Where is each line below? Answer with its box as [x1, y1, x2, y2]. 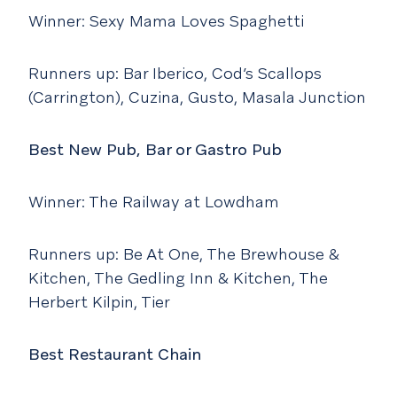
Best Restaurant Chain [28, 344, 201, 365]
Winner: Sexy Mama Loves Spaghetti [28, 11, 304, 32]
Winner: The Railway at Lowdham [28, 191, 279, 213]
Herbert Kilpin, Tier [28, 292, 170, 313]
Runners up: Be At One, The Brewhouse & [28, 244, 339, 265]
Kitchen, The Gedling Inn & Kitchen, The [28, 268, 328, 289]
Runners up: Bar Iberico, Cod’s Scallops [28, 63, 322, 84]
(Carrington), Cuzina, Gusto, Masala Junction [28, 87, 366, 108]
